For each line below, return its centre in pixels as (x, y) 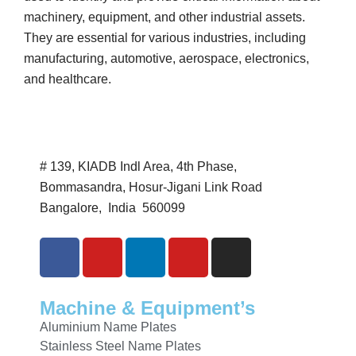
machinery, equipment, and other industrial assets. (164, 17)
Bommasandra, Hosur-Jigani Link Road (151, 187)
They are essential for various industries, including (165, 37)
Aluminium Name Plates (108, 327)
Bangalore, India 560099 (112, 207)
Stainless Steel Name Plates (120, 346)
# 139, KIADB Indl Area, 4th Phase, (138, 166)
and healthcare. (68, 79)
